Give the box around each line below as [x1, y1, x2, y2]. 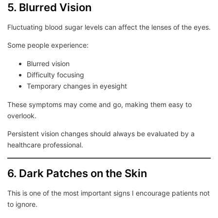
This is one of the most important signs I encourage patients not [7, 189, 210, 197]
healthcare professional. [7, 141, 83, 149]
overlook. [7, 111, 36, 120]
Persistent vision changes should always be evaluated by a [7, 129, 195, 138]
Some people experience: [7, 41, 89, 49]
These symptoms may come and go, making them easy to [7, 100, 192, 109]
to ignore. [7, 200, 37, 208]
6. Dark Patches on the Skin [7, 167, 147, 180]
